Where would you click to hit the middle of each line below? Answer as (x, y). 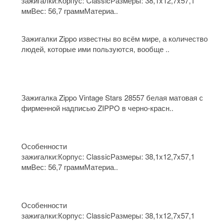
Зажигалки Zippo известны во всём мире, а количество (114, 38)
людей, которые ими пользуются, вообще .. (95, 49)
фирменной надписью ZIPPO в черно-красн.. (97, 108)
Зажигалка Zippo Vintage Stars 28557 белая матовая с (112, 97)
